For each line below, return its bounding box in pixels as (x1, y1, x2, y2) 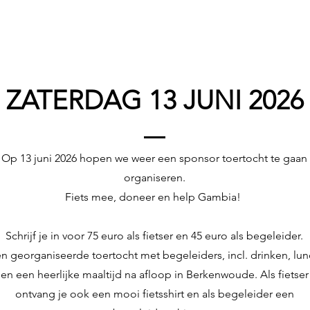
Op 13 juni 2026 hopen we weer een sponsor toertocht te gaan (1, 152, 307, 165)
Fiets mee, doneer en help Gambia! (65, 190, 244, 203)
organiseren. (123, 171, 185, 184)
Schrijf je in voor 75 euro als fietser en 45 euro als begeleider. (6, 229, 303, 242)
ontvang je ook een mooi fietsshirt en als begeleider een (15, 287, 294, 300)
